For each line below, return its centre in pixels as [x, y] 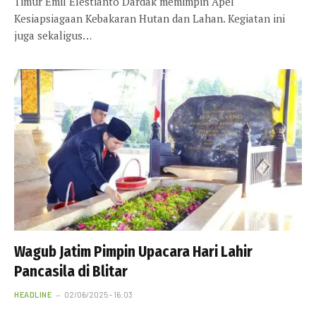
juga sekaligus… [53, 35]
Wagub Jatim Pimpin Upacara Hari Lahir [133, 252]
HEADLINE [33, 295]
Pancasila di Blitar [71, 272]
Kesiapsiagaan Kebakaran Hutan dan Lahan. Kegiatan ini [150, 18]
